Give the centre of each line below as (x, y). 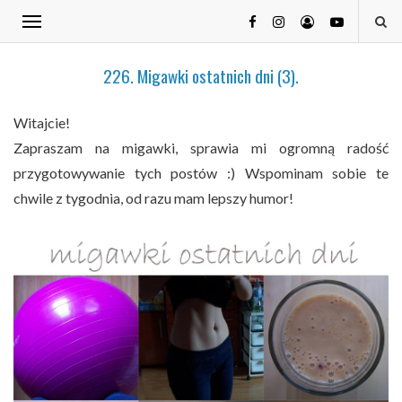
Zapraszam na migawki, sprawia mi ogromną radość (201, 148)
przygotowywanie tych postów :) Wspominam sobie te (201, 173)
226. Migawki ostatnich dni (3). (201, 75)
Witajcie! (42, 122)
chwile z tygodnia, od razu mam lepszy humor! (153, 198)
